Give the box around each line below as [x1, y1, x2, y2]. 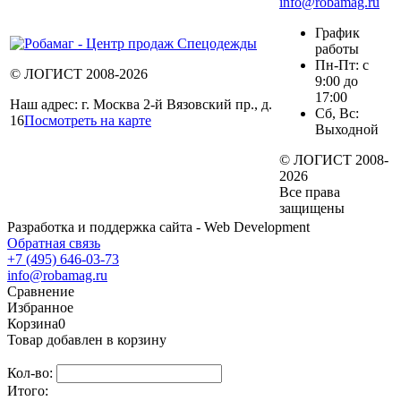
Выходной [315, 121, 379, 137]
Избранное [7, 299, 73, 315]
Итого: [7, 382, 48, 398]
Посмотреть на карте [24, 112, 151, 128]
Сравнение [7, 283, 74, 299]
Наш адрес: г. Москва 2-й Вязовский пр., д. [10, 96, 272, 112]
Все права [279, 183, 340, 200]
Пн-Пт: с [315, 56, 369, 73]
